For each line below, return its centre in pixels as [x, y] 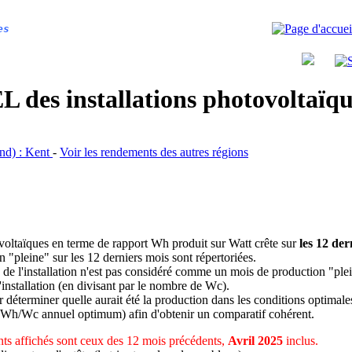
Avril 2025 [255, 340]
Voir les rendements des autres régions [154, 152]
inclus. [300, 340]
